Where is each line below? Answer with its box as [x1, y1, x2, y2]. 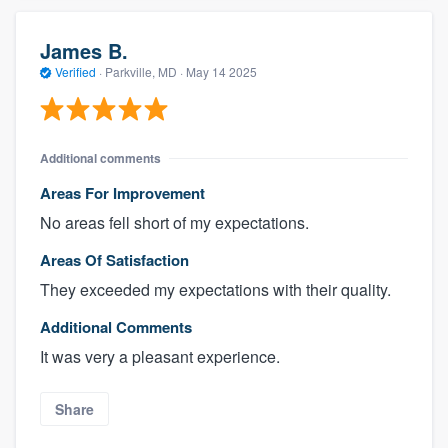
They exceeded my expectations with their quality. [40, 277, 391, 301]
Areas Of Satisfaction [40, 248, 189, 271]
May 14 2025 [186, 63, 257, 81]
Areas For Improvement [40, 181, 205, 204]
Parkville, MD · [102, 63, 186, 81]
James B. [40, 36, 128, 66]
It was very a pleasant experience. [40, 344, 280, 368]
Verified [52, 63, 99, 81]
